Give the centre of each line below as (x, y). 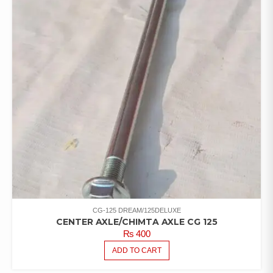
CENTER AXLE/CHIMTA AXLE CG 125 (136, 222)
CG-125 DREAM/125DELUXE (136, 210)
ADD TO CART (136, 250)
